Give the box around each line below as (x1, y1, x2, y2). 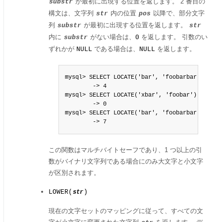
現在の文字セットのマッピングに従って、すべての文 (49, 207, 203, 215)
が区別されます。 (49, 169, 100, 176)
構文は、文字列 (49, 9, 96, 17)
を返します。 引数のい (139, 33, 208, 41)
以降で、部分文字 (151, 9, 205, 17)
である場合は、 (92, 45, 139, 53)
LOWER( (49, 188, 72, 196)
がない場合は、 (88, 33, 135, 41)
